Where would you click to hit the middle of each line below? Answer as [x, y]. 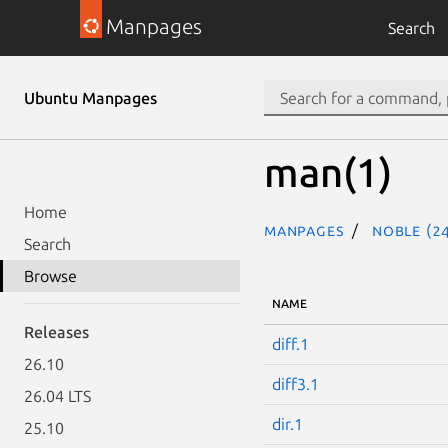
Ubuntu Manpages [90, 98]
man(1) [328, 172]
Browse [50, 276]
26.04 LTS [57, 396]
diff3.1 [295, 383]
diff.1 [290, 343]
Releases [56, 332]
